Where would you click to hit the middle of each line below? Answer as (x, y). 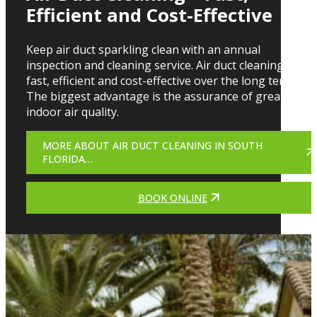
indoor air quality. (72, 111)
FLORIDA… (68, 159)
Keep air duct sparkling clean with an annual (143, 49)
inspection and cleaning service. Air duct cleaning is (160, 65)
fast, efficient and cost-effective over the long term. (161, 80)
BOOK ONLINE (172, 197)
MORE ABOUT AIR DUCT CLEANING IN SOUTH (153, 146)
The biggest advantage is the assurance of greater (161, 96)
